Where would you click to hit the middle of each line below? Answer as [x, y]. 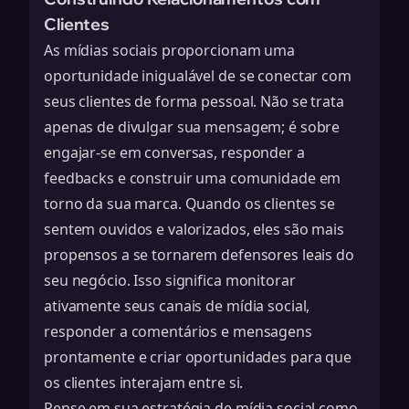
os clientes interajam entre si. [144, 383]
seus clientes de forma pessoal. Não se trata [194, 101]
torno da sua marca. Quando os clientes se [190, 204]
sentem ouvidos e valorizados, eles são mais [194, 229]
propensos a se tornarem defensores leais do [199, 255]
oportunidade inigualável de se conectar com [198, 76]
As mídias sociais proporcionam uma [169, 50]
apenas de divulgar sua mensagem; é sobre [192, 127]
